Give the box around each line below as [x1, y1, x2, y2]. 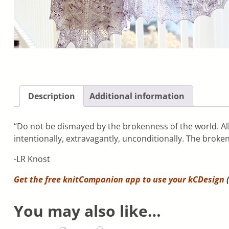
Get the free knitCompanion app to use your [13, 174, 188, 186]
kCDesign [188, 174, 224, 186]
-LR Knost [13, 153, 50, 165]
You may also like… [13, 200, 161, 222]
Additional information [89, 90, 185, 102]
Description [28, 90, 75, 102]
